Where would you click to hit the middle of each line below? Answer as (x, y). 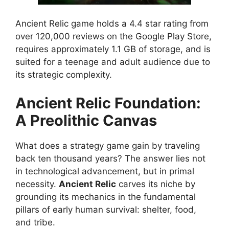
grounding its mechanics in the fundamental (106, 197)
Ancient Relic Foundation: (108, 103)
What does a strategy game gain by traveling (108, 145)
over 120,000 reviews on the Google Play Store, (113, 37)
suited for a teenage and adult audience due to (113, 62)
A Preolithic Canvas (86, 120)
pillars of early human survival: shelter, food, (106, 209)
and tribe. (35, 222)
